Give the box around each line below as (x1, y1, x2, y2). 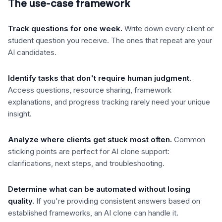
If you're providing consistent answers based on (36, 196, 200, 206)
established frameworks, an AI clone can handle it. (8, 208, 178, 218)
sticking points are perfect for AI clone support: (8, 147, 169, 156)
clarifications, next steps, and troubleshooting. (8, 159, 165, 168)
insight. (8, 109, 32, 118)
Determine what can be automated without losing (8, 184, 190, 194)
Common (174, 135, 205, 144)
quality (8, 196, 32, 206)
